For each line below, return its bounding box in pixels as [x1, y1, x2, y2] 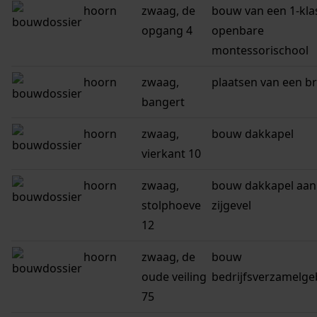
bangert [142, 94, 185, 110]
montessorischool [212, 42, 309, 59]
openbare [212, 23, 264, 39]
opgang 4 [142, 23, 192, 39]
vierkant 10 [142, 146, 201, 162]
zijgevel [212, 197, 251, 214]
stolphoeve [142, 197, 201, 214]
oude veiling [142, 269, 207, 285]
